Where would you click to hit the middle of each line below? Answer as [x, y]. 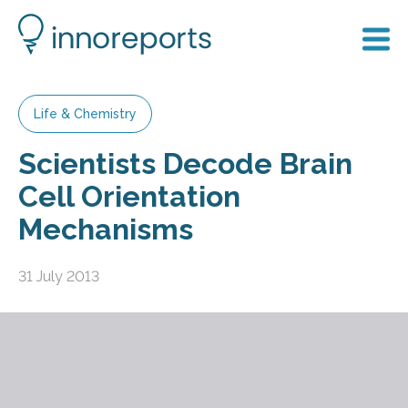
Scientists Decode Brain [185, 163]
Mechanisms [106, 229]
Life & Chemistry [85, 114]
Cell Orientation [129, 196]
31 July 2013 [59, 276]
